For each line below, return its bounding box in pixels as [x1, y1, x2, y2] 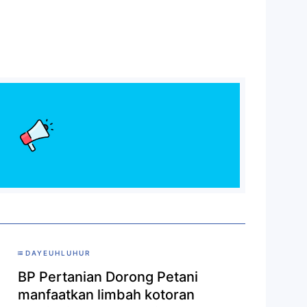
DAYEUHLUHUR [25, 248, 90, 257]
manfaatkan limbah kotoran [18, 286, 195, 303]
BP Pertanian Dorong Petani [18, 268, 198, 285]
